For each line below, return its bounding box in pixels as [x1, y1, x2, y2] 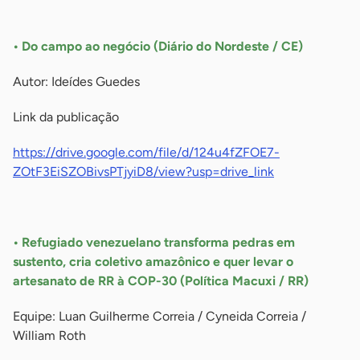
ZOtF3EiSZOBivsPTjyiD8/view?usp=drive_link [13, 164, 274, 180]
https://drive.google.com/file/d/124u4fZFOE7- [13, 145, 280, 161]
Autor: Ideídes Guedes [13, 74, 140, 90]
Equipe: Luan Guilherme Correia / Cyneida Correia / [13, 309, 306, 325]
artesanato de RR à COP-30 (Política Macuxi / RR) [13, 273, 309, 289]
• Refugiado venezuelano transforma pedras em [13, 235, 295, 251]
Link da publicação [13, 109, 119, 125]
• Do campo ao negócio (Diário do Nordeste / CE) [13, 39, 309, 55]
